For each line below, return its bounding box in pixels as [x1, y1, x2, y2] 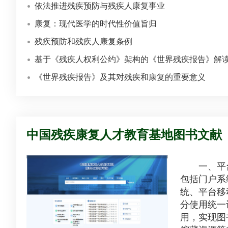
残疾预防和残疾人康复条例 [35, 37, 132, 46]
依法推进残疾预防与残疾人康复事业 [35, 1, 165, 10]
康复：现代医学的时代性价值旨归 [35, 19, 157, 28]
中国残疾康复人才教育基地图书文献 [26, 127, 222, 141]
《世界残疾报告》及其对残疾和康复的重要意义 [35, 72, 206, 81]
